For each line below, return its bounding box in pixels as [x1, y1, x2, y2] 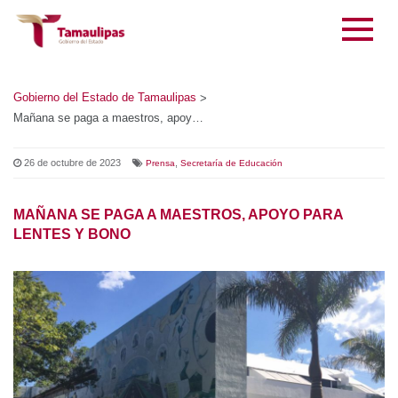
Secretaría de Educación [169, 158, 252, 169]
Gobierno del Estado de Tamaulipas [13, 91, 194, 106]
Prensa [141, 158, 164, 169]
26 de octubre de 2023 [21, 157, 116, 169]
